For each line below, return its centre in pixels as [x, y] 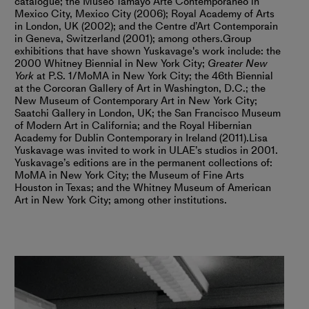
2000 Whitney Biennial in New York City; [111, 64]
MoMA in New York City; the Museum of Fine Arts [129, 176]
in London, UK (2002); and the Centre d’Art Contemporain [146, 27]
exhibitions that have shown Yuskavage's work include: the [148, 51]
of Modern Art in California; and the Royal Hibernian [133, 126]
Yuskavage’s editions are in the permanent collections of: [143, 163]
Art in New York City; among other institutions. [121, 200]
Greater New [237, 64]
